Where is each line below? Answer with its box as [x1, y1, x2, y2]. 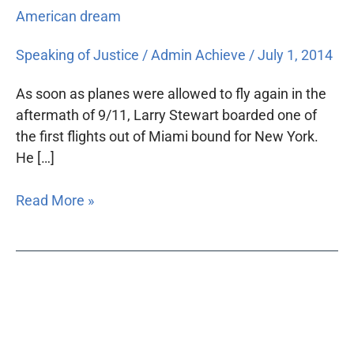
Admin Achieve [151, 47, 249, 64]
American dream [16, 8, 121, 25]
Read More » [16, 192, 94, 209]
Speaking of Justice [16, 47, 139, 64]
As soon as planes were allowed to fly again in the [16, 85, 326, 103]
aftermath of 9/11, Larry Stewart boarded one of [16, 107, 317, 124]
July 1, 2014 [258, 47, 333, 64]
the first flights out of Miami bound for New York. [16, 128, 318, 145]
